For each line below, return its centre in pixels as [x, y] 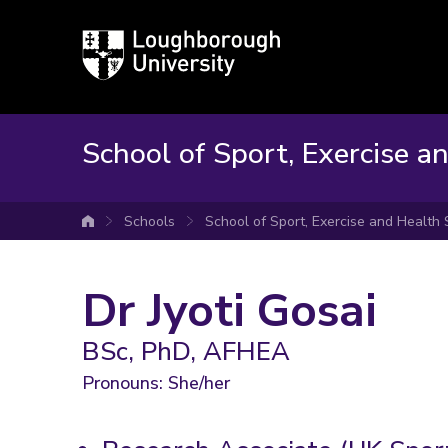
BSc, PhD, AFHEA [186, 351]
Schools [149, 221]
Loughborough [131, 41]
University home [145, 224]
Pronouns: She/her [156, 383]
